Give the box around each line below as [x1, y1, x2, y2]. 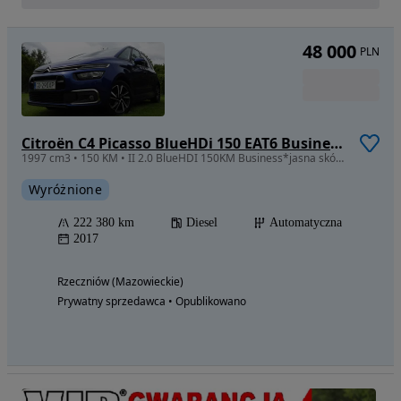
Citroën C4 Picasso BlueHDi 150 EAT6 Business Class [330, 132, 343, 153]
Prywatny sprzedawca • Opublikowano [57, 293, 246, 309]
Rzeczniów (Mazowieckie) [57, 273, 183, 289]
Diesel [186, 215, 218, 229]
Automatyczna [269, 215, 342, 229]
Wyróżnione [29, 180, 102, 198]
